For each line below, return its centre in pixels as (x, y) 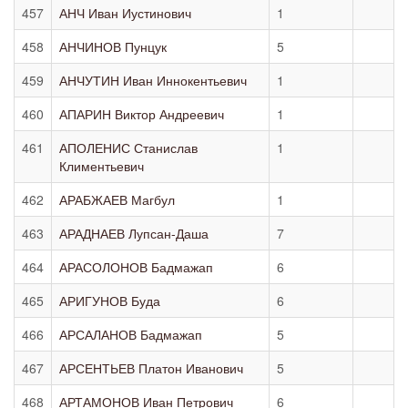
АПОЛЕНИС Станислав (128, 148)
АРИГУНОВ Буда (110, 301)
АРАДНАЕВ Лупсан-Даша (134, 233)
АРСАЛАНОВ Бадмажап (131, 334)
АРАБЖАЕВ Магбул (117, 199)
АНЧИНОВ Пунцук (113, 46)
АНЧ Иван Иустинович (125, 13)
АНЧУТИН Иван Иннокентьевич (153, 80)
